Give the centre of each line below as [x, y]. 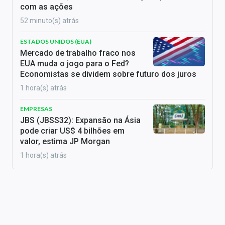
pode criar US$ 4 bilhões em [72, 131]
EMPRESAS [36, 109]
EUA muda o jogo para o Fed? [75, 64]
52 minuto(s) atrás [49, 21]
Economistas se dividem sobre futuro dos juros [108, 74]
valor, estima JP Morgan [65, 142]
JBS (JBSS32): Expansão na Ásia [80, 121]
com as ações [46, 7]
